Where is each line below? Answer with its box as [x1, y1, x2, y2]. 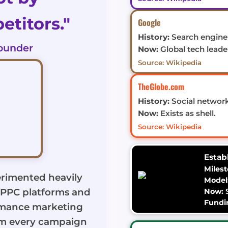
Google [137, 16, 161, 28]
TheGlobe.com [137, 80, 184, 93]
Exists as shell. [158, 108, 216, 118]
